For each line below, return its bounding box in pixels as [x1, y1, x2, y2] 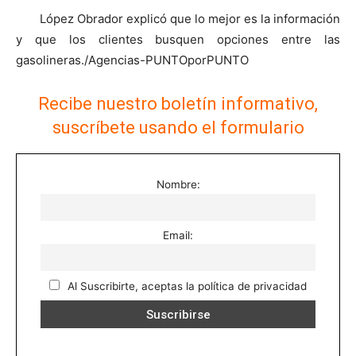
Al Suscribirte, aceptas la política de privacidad [64, 279, 308, 292]
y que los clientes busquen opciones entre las [16, 32, 340, 48]
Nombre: [156, 178, 200, 192]
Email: [163, 229, 193, 242]
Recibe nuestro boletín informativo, [38, 94, 318, 114]
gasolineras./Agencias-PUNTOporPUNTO [16, 52, 249, 68]
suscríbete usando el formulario [52, 118, 304, 138]
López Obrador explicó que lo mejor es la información [40, 11, 340, 27]
